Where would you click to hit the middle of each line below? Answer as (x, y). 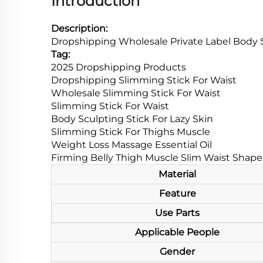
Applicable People (177, 232)
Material (177, 174)
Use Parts (177, 213)
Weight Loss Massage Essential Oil (131, 145)
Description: (79, 28)
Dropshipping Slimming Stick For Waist (144, 80)
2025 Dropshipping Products (119, 67)
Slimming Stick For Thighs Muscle (131, 132)
